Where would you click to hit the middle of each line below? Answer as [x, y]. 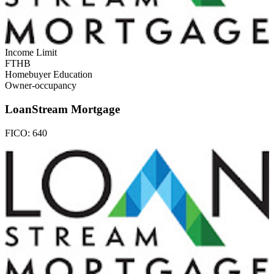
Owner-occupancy [41, 86]
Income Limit [31, 53]
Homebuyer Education [49, 75]
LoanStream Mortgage [62, 109]
